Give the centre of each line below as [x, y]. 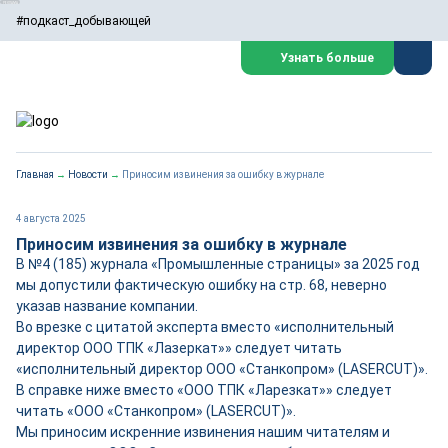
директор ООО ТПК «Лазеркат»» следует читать [179, 348]
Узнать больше [327, 58]
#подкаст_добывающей [83, 20]
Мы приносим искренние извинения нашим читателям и [203, 432]
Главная [35, 174]
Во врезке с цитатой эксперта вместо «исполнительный [205, 327]
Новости [88, 174]
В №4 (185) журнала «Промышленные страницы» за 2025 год [218, 264]
